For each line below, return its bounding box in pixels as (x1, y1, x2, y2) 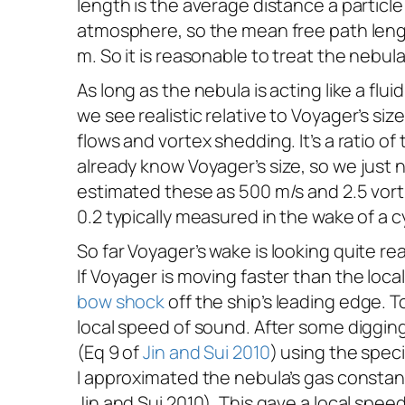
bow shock (77, 289, 165, 315)
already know (77, 154, 188, 179)
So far (77, 239, 128, 264)
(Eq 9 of (77, 340, 144, 365)
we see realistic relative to (77, 103, 292, 128)
